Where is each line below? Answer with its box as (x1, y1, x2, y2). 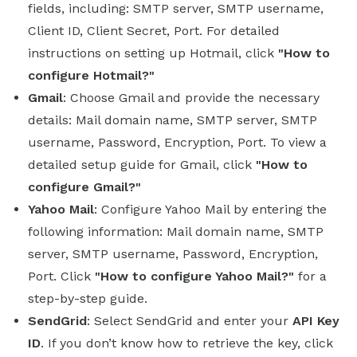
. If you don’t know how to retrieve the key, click (41, 335, 333, 351)
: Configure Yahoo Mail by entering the (94, 201, 327, 217)
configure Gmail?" (28, 178, 141, 194)
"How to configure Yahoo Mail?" (95, 268, 294, 284)
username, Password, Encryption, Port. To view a (28, 134, 327, 150)
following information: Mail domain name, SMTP (28, 223, 324, 239)
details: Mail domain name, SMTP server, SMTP (28, 112, 317, 127)
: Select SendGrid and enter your (87, 312, 292, 328)
